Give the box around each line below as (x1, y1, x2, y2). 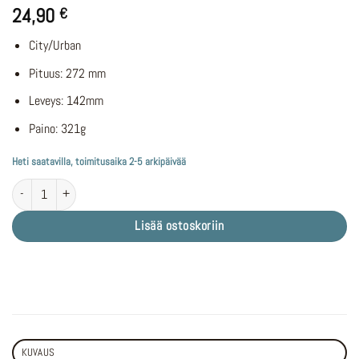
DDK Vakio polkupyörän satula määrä (11, 179, 162, 194)
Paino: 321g (28, 119, 86, 137)
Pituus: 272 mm (28, 64, 106, 82)
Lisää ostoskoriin (135, 217, 224, 234)
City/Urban (28, 37, 81, 54)
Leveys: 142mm (28, 92, 103, 110)
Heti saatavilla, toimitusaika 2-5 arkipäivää (12, 154, 186, 168)
